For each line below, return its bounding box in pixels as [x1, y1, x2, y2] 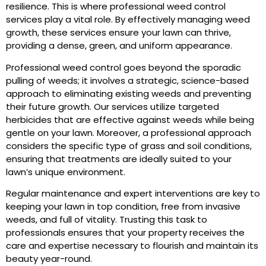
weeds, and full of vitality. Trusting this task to [6, 213, 207, 226]
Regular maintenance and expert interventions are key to [6, 186, 260, 199]
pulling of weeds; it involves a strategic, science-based [6, 74, 249, 87]
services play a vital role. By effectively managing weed [6, 13, 250, 26]
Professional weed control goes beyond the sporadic [6, 61, 241, 74]
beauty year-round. [6, 252, 92, 265]
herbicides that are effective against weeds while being [6, 113, 254, 126]
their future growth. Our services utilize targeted [6, 100, 219, 113]
